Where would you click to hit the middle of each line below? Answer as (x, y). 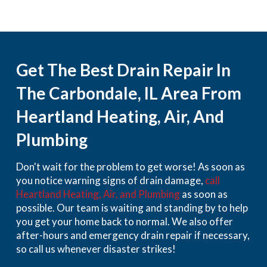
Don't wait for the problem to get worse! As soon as (130, 166)
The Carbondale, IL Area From (128, 93)
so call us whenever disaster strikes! (96, 249)
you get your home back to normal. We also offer (124, 221)
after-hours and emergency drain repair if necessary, (133, 235)
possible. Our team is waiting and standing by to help (132, 207)
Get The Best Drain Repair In (123, 69)
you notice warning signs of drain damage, (110, 180)
